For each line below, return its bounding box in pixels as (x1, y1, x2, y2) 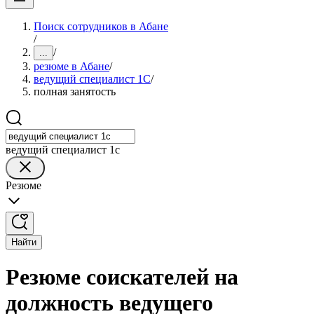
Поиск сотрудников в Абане (34, 20, 168, 32)
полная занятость (34, 86, 116, 97)
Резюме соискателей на (6, 264, 238, 290)
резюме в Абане (34, 60, 109, 72)
